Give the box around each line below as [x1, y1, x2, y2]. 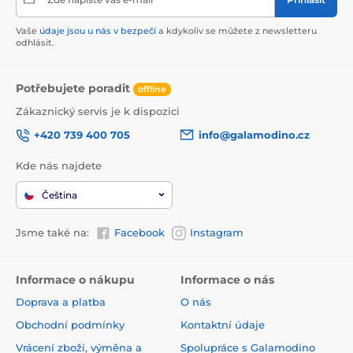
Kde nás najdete [16, 158, 102, 172]
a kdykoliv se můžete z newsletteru [156, 24, 317, 36]
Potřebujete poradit [16, 80, 133, 95]
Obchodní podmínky [16, 318, 124, 331]
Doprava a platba [16, 295, 106, 308]
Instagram [190, 225, 243, 239]
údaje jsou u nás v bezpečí [39, 24, 156, 36]
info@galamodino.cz [199, 128, 310, 142]
